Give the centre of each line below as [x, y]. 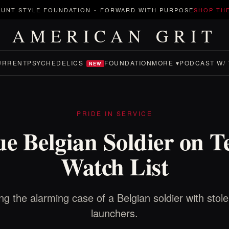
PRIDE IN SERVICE [114, 113]
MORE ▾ [166, 63]
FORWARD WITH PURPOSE [147, 10]
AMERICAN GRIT [114, 36]
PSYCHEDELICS [55, 63]
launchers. [114, 213]
